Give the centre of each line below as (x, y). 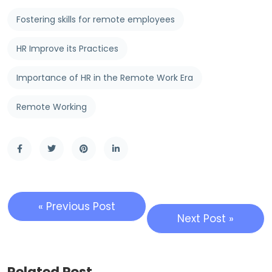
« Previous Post (77, 207)
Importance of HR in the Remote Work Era (105, 78)
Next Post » (206, 219)
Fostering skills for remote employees (96, 20)
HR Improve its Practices (67, 49)
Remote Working (52, 107)
